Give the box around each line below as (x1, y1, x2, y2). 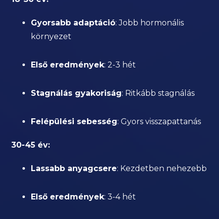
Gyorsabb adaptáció (31, 18, 116, 27)
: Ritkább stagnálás (122, 88, 195, 98)
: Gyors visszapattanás (117, 117, 201, 126)
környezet (31, 32, 72, 41)
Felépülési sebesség (31, 117, 118, 126)
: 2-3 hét (104, 60, 136, 69)
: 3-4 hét (104, 192, 136, 201)
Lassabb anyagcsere (31, 164, 117, 173)
